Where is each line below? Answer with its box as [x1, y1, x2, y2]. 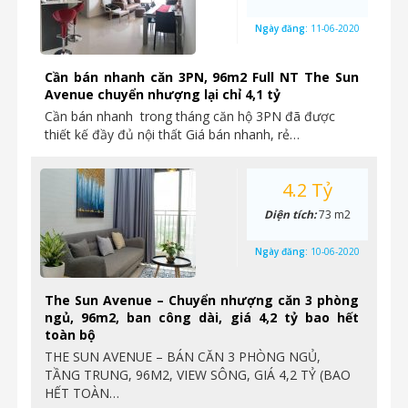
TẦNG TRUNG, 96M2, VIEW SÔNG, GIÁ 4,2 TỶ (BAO [45, 366, 351, 383]
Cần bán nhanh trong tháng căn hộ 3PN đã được [45, 107, 335, 125]
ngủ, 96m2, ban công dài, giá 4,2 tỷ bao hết [45, 309, 359, 326]
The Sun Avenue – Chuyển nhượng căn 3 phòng [45, 291, 359, 309]
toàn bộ [45, 326, 96, 343]
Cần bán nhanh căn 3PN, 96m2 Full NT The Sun [45, 68, 359, 86]
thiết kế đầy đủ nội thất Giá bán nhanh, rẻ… [45, 126, 300, 143]
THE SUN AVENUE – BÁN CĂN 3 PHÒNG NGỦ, [45, 348, 321, 365]
